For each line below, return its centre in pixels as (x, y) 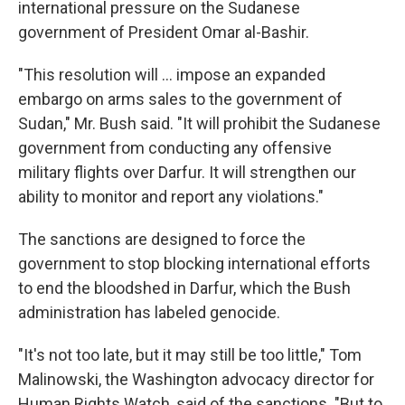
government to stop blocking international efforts (194, 264)
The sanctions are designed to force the (162, 239)
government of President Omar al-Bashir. (164, 32)
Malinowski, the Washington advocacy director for (196, 379)
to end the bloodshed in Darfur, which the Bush (184, 288)
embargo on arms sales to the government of (180, 99)
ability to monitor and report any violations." (171, 197)
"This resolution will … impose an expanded (172, 75)
